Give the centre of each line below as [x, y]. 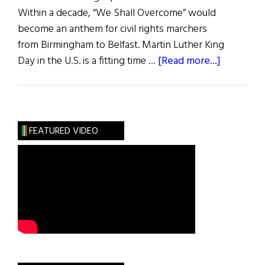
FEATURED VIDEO [63, 132]
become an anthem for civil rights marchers [112, 30]
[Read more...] [189, 62]
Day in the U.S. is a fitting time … [88, 62]
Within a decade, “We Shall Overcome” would [117, 14]
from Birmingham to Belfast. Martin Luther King [121, 46]
